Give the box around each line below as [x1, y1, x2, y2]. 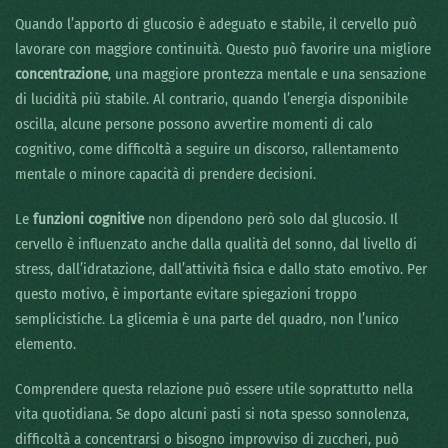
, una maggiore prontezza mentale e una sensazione [108, 65, 426, 84]
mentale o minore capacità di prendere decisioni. [15, 165, 316, 184]
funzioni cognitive [33, 210, 144, 229]
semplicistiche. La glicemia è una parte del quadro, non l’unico [15, 310, 399, 329]
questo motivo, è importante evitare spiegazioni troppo [15, 285, 357, 304]
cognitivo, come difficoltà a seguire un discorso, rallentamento [15, 140, 399, 159]
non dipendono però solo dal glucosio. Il [144, 210, 398, 229]
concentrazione [15, 65, 108, 84]
